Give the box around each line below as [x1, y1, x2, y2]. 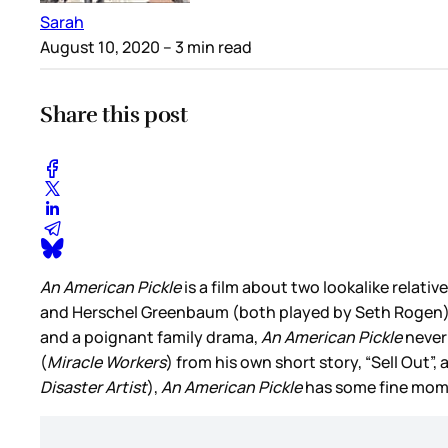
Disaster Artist [40, 375, 147, 398]
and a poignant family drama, [40, 325, 261, 348]
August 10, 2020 [40, 36, 160, 59]
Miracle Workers [47, 350, 166, 373]
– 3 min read [160, 36, 252, 59]
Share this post [40, 100, 188, 128]
